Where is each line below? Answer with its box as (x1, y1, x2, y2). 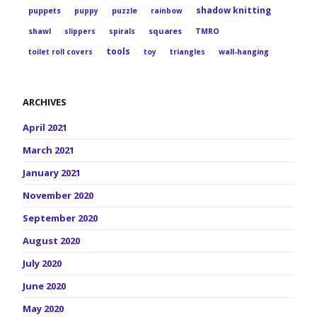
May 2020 (23, 302, 64, 315)
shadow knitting (196, 4, 271, 16)
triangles (170, 47, 205, 57)
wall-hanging (219, 47, 269, 57)
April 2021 (23, 121, 67, 134)
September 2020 (23, 212, 98, 224)
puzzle (112, 6, 137, 16)
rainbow (151, 6, 183, 16)
